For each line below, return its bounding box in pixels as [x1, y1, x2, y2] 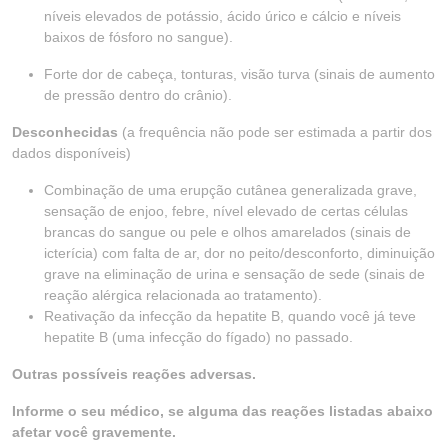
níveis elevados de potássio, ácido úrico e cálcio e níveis [44, 8, 401, 24]
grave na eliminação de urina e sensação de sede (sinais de [44, 266, 425, 282]
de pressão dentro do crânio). [44, 87, 232, 103]
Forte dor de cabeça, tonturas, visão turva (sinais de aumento [44, 66, 435, 82]
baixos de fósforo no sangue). [44, 29, 233, 45]
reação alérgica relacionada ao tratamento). [44, 287, 322, 303]
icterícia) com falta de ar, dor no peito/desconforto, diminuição [44, 245, 435, 261]
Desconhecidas [12, 124, 118, 140]
